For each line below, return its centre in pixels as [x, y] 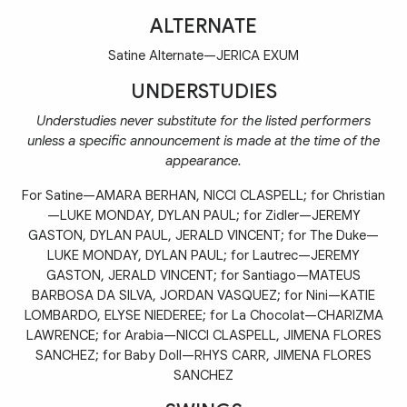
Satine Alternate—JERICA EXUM [203, 55]
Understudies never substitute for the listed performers [203, 120]
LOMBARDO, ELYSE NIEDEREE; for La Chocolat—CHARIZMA [203, 315]
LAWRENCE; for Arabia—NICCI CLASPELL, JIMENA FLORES [203, 335]
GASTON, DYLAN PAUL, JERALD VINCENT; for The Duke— [203, 235]
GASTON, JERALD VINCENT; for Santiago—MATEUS [203, 275]
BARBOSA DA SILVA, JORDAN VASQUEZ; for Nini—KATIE [203, 295]
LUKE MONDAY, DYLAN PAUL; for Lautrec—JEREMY [203, 255]
